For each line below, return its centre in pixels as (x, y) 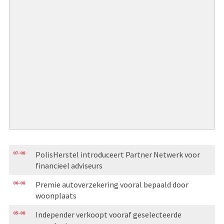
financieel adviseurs (69, 165)
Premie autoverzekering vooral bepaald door (112, 184)
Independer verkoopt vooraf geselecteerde (108, 214)
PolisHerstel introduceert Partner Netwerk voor (117, 154)
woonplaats (56, 195)
